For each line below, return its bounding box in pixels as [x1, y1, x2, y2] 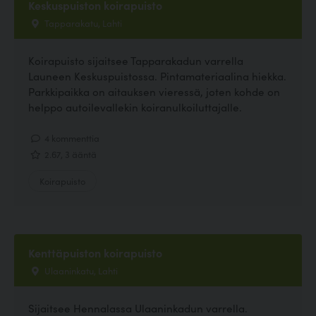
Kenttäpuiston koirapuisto [28, 244, 162, 260]
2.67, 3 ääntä [42, 147, 97, 160]
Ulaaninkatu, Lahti [42, 263, 118, 276]
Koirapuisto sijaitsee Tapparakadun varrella [28, 53, 243, 68]
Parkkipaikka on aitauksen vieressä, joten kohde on [28, 84, 280, 99]
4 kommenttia [42, 131, 99, 145]
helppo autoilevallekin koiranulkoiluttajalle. [28, 99, 242, 115]
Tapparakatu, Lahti [42, 16, 122, 29]
